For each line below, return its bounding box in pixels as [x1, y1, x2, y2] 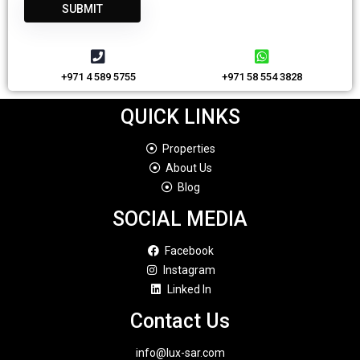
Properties [162, 142, 216, 155]
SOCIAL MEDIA [112, 207, 247, 231]
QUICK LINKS [120, 105, 240, 129]
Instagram [162, 264, 215, 276]
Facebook [164, 244, 214, 257]
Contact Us [130, 309, 230, 333]
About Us [166, 162, 213, 174]
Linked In [166, 283, 211, 296]
